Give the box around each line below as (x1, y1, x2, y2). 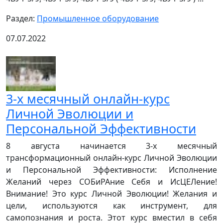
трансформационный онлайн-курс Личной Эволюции (6, 152, 217, 163)
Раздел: (6, 12, 37, 24)
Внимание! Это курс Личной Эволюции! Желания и (6, 188, 217, 199)
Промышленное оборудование (37, 12, 159, 24)
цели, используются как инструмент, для (6, 200, 217, 211)
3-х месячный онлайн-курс (6, 90, 170, 107)
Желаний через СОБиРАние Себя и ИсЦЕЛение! (6, 176, 217, 187)
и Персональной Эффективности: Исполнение (6, 164, 217, 175)
